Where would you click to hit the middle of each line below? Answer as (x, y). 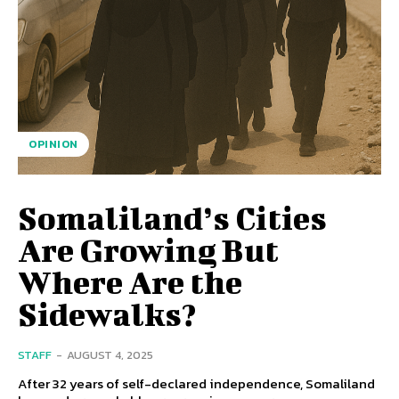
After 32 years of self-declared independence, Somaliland (196, 384)
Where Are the (130, 282)
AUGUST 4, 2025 (110, 355)
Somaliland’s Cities (172, 218)
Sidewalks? (107, 314)
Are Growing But (148, 250)
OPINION (53, 145)
